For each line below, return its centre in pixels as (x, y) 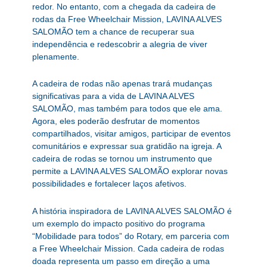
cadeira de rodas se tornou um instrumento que (122, 159)
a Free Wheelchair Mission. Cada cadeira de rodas (128, 248)
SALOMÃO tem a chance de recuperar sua (113, 31)
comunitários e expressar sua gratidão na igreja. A (126, 146)
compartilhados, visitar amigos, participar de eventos (131, 134)
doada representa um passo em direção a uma (121, 261)
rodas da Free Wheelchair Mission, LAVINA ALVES (127, 19)
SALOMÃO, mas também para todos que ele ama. (127, 109)
